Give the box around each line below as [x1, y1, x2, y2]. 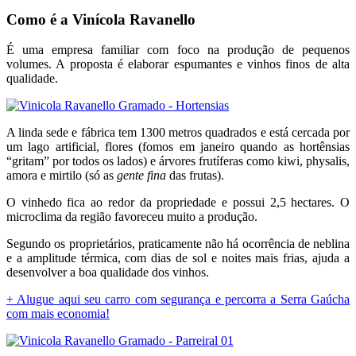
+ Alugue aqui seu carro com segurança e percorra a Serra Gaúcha [6, 292, 350, 307]
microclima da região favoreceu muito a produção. [6, 210, 257, 224]
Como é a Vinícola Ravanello [6, 10, 195, 28]
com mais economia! [6, 307, 110, 321]
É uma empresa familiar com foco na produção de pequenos [6, 43, 350, 57]
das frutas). [166, 168, 224, 183]
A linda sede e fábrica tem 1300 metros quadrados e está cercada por [6, 126, 350, 140]
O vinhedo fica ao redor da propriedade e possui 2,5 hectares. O [6, 195, 350, 210]
